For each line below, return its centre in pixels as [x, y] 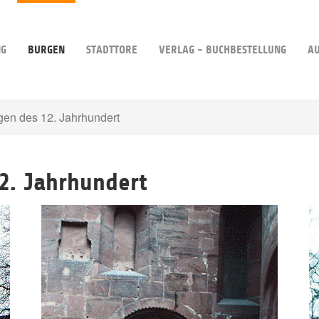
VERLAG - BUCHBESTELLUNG [223, 50]
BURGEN [46, 50]
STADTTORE [112, 50]
